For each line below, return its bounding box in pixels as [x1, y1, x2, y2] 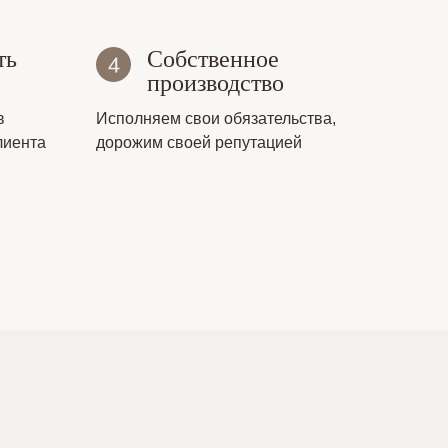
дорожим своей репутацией [96, 134, 302, 151]
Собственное [147, 46, 279, 72]
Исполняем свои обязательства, [96, 110, 336, 127]
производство [147, 70, 284, 96]
